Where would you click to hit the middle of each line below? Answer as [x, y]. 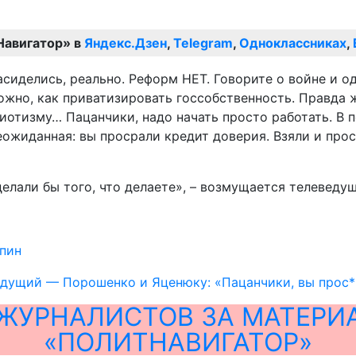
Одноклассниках [293, 43]
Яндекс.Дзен [126, 43]
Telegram [203, 43]
